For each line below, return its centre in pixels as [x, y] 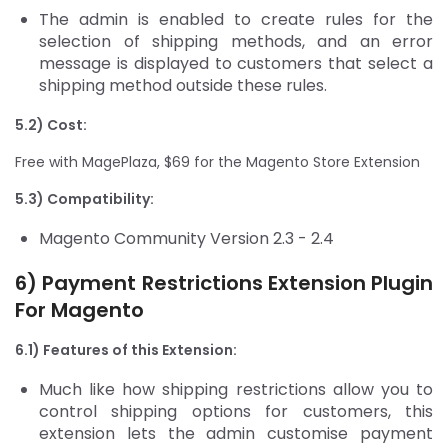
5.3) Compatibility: [86, 198]
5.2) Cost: [52, 124]
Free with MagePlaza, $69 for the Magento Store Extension [217, 161]
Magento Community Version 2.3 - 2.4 [188, 238]
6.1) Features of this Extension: [127, 349]
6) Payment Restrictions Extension [193, 282]
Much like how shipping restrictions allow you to [236, 389]
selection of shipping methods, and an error [236, 41]
